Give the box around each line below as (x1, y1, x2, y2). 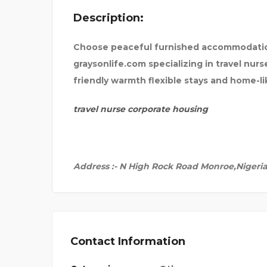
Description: (73, 11, 144, 25)
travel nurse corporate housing (73, 104, 208, 115)
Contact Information (70, 235, 185, 249)
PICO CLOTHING (114, 11, 208, 26)
